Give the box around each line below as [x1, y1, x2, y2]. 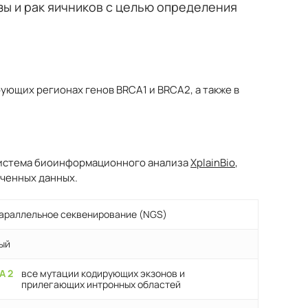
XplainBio [190, 155, 235, 170]
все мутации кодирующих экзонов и [21, 267, 186, 280]
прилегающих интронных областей [21, 278, 181, 291]
